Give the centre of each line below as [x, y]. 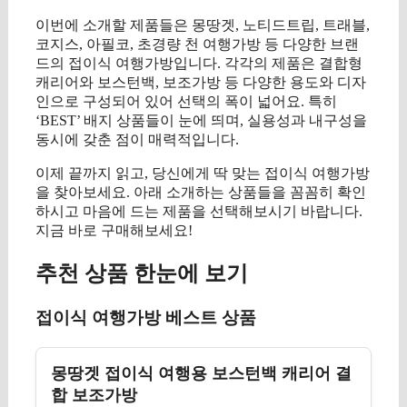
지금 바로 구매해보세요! [114, 231]
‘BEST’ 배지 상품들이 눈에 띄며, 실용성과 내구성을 [201, 121]
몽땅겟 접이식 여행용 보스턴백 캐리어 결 [201, 373]
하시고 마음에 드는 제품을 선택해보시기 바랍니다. [199, 212]
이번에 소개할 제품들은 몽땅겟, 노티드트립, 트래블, [203, 25]
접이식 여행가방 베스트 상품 [146, 318]
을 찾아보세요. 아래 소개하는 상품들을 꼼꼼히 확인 [201, 193]
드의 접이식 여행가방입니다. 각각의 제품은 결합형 [199, 64]
